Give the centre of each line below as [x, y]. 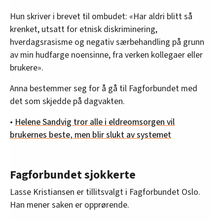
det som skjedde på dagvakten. [67, 101]
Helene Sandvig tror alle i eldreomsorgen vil [95, 122]
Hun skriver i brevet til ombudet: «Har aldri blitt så [101, 16]
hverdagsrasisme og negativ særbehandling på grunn [107, 42]
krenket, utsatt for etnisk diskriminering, [84, 29]
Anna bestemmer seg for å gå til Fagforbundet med [104, 88]
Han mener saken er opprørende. [70, 205]
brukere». [27, 68]
